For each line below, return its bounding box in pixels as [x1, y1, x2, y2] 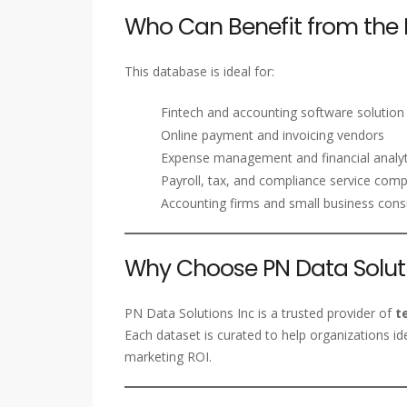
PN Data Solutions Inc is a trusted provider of [124, 304, 395, 323]
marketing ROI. [124, 348, 212, 366]
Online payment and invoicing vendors [161, 126, 384, 144]
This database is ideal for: [124, 63, 274, 81]
